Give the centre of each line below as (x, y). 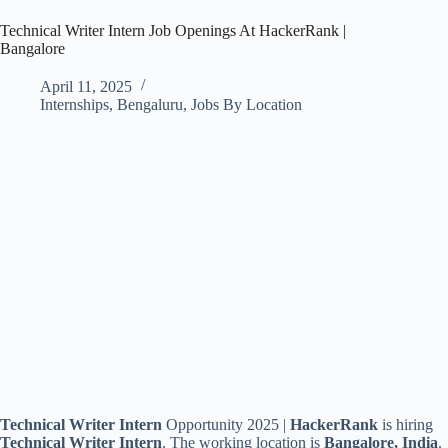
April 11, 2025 (86, 86)
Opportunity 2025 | (228, 424)
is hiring (407, 424)
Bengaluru (150, 104)
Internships (74, 104)
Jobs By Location (246, 104)
